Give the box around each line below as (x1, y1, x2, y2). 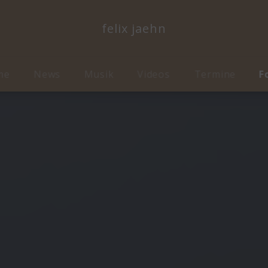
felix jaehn (101, 20, 167, 36)
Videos (137, 68, 170, 81)
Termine (194, 68, 236, 81)
